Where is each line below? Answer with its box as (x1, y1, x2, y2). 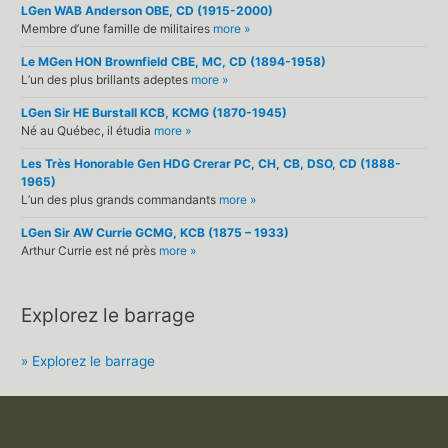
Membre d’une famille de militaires (21, 20, 214, 36)
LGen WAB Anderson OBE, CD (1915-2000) (21, 2, 274, 18)
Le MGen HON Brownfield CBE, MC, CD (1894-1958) (21, 53, 327, 69)
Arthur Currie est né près (21, 242, 160, 258)
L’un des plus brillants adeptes (21, 71, 192, 87)
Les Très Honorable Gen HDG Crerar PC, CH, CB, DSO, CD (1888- (21, 155, 402, 171)
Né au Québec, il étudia (21, 122, 155, 138)
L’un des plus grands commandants (21, 191, 220, 207)
